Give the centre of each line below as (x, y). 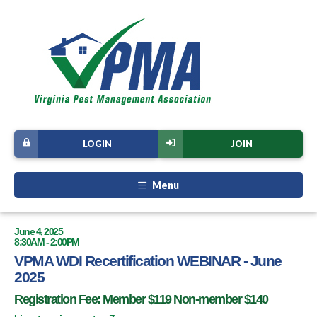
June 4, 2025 (38, 232)
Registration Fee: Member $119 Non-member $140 (141, 300)
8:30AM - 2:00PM (47, 242)
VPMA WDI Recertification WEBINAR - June (148, 261)
